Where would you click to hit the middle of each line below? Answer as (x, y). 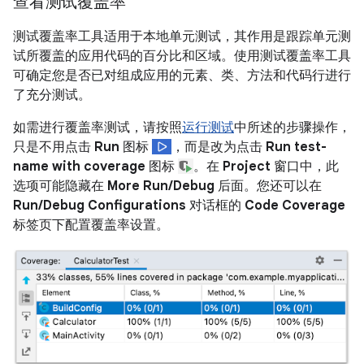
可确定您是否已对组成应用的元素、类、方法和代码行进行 (182, 75)
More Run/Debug (161, 186)
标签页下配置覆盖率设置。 (91, 225)
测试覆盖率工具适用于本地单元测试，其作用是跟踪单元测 (182, 36)
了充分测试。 (52, 95)
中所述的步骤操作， (292, 127)
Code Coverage (295, 205)
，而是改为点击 (218, 147)
